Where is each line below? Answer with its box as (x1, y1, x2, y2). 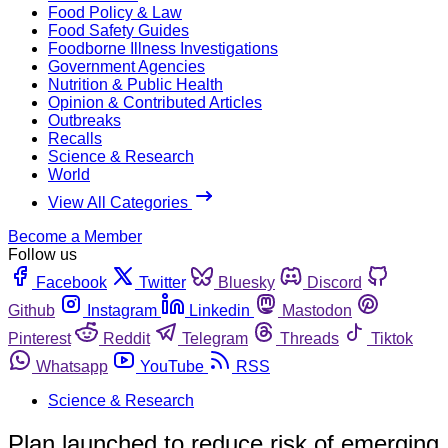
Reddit (103, 329, 150, 347)
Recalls (48, 129, 102, 147)
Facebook (36, 273, 107, 291)
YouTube (140, 357, 204, 375)
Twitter (139, 273, 186, 291)
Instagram (87, 301, 157, 319)
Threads (280, 329, 339, 347)
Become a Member (8, 227, 142, 245)
